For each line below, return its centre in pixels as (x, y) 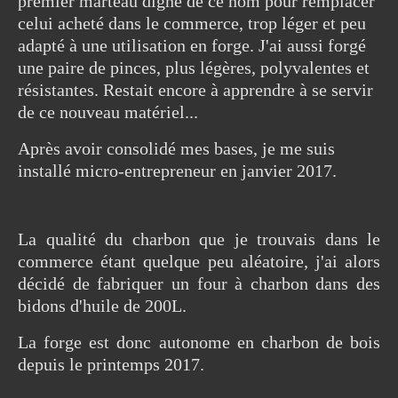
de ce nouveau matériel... (108, 112)
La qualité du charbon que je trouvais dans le (199, 239)
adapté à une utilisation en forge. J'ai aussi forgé (192, 45)
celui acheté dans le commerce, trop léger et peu (192, 23)
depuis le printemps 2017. (111, 364)
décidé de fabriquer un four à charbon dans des (199, 283)
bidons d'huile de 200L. (102, 306)
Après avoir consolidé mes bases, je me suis (176, 148)
